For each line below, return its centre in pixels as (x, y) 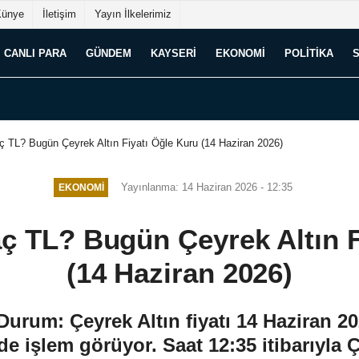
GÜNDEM (109, 53)
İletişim (59, 14)
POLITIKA (309, 53)
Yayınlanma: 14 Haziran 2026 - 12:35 (207, 187)
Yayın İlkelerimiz (133, 14)
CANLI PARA (35, 53)
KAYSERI (173, 53)
